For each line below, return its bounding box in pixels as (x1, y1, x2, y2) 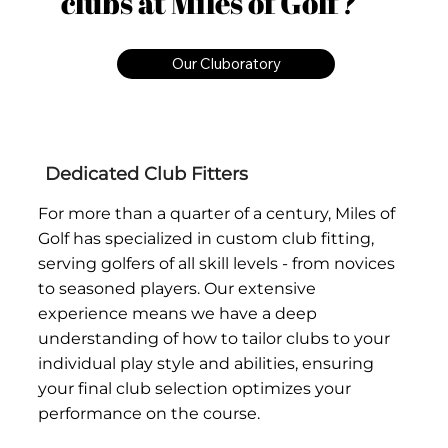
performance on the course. (38, 404, 261, 424)
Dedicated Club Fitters (44, 163, 248, 186)
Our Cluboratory (171, 54, 281, 74)
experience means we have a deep (38, 304, 318, 324)
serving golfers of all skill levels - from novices (38, 254, 396, 274)
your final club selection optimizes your (38, 379, 352, 399)
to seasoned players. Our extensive (38, 279, 317, 299)
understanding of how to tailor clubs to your (38, 329, 391, 349)
